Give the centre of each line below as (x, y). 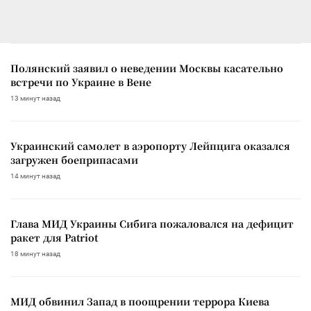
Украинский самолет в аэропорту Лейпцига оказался (150, 145)
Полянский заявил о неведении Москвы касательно (147, 68)
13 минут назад (35, 98)
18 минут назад (35, 253)
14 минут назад (35, 176)
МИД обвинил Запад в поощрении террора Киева (140, 301)
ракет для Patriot (54, 237)
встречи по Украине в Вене (81, 82)
